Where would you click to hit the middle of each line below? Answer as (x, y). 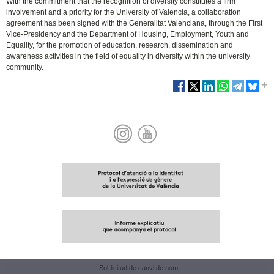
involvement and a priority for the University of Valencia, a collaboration (124, 12)
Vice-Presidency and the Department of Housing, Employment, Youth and (128, 34)
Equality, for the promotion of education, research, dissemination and (120, 45)
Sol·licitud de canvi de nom (139, 268)
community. (25, 67)
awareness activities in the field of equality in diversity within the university (128, 56)
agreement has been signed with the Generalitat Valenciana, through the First (135, 23)
